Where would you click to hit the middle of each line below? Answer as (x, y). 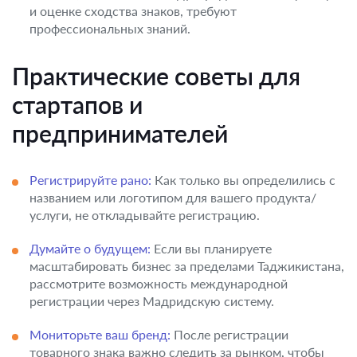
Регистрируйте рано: (90, 180)
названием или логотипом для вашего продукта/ (173, 197)
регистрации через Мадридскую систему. (152, 301)
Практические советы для (156, 76)
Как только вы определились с (243, 180)
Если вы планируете (211, 248)
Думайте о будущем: (90, 248)
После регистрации (229, 334)
